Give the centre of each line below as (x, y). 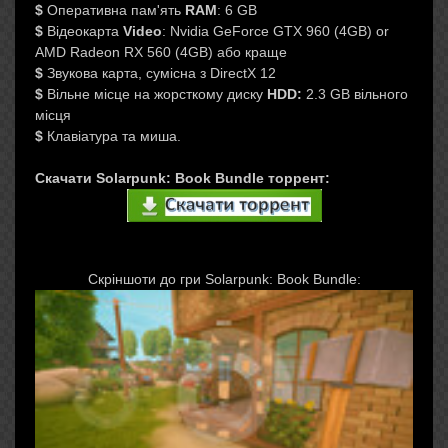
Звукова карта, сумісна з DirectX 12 (159, 73)
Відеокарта (83, 31)
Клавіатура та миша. (112, 136)
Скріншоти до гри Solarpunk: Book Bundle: (224, 279)
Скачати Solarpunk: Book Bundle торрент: (182, 178)
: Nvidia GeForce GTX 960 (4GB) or (275, 31)
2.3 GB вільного (355, 94)
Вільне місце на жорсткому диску (155, 94)
